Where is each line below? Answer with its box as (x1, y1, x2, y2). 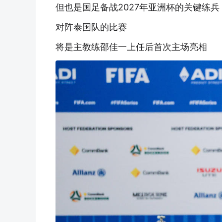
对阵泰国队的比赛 (55, 22, 127, 33)
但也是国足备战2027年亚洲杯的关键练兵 (55, 2, 220, 13)
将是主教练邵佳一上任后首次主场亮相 (55, 42, 207, 53)
